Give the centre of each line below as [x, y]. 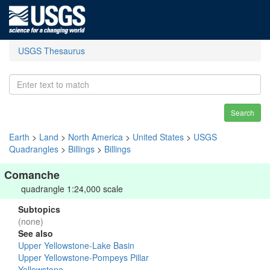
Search [243, 112]
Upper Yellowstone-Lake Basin [76, 245]
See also [36, 233]
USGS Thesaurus [52, 51]
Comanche [32, 175]
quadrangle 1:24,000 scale [72, 189]
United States [158, 137]
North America [96, 137]
